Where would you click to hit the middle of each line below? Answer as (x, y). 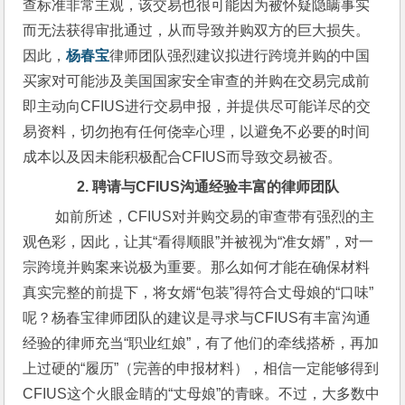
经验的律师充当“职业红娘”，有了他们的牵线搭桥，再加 (201, 343)
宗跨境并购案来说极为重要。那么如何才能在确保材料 (197, 267)
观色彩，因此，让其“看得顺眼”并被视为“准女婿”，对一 (198, 241)
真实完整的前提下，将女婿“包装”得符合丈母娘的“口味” (198, 292)
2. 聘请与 (96, 186)
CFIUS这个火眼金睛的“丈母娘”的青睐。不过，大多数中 (202, 393)
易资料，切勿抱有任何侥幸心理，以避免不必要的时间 (197, 131)
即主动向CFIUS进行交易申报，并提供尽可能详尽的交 (197, 106)
